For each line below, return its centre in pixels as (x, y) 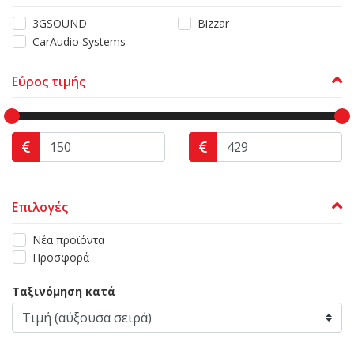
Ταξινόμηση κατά (64, 292)
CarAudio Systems (79, 41)
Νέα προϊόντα (68, 239)
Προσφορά (61, 258)
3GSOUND (60, 23)
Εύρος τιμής (49, 82)
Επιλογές (40, 207)
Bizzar (213, 23)
